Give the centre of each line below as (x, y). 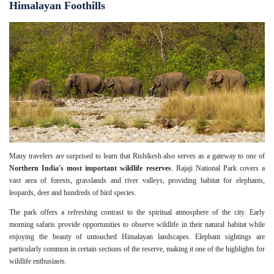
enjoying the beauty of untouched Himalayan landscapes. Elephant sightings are (137, 237)
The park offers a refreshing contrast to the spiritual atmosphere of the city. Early (137, 213)
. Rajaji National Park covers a (218, 168)
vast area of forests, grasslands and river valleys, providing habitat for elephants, (137, 181)
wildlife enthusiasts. (38, 261)
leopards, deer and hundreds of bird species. (73, 193)
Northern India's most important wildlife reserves (90, 168)
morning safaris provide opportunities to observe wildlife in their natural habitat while (137, 225)
